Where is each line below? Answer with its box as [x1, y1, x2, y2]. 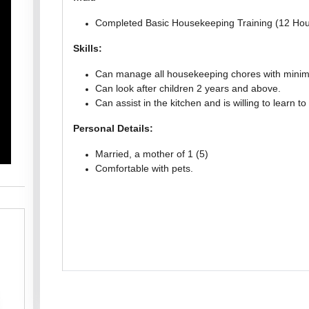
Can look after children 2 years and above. [95, 83, 281, 94]
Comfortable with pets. [95, 163, 193, 174]
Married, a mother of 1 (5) [95, 148, 208, 159]
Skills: [73, 43, 102, 54]
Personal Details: [73, 123, 153, 134]
